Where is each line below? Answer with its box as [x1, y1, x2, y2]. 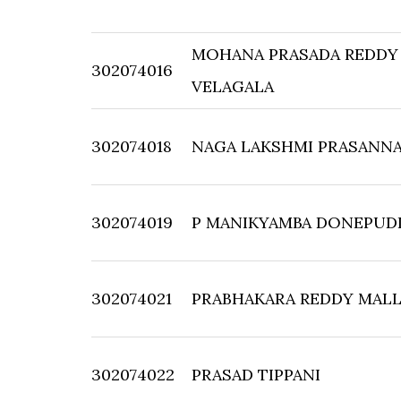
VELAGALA [192, 76, 274, 97]
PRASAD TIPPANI [192, 364, 320, 385]
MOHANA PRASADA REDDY [192, 44, 398, 64]
